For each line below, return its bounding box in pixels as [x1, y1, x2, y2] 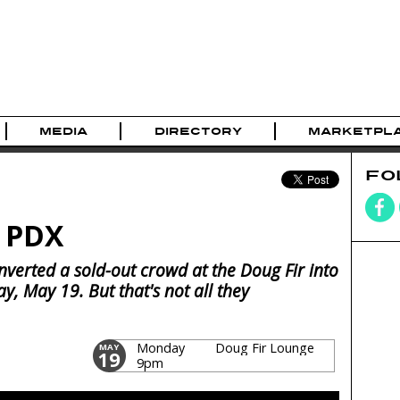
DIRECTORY [154, 124, 242, 139]
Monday [136, 338, 185, 356]
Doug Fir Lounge [215, 338, 315, 356]
